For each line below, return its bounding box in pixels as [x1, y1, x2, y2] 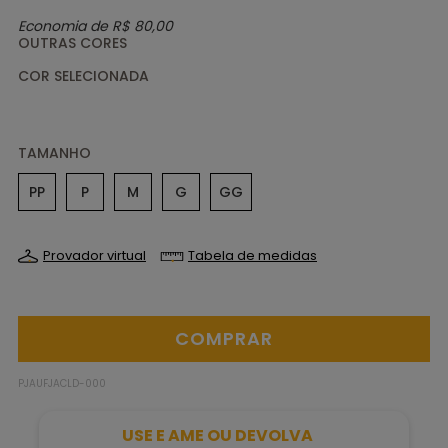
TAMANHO [18, 143, 91, 163]
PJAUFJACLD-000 [18, 376, 106, 391]
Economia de [18, 16, 112, 36]
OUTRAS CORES [18, 33, 127, 53]
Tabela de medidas [188, 246, 317, 265]
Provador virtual [43, 246, 146, 265]
